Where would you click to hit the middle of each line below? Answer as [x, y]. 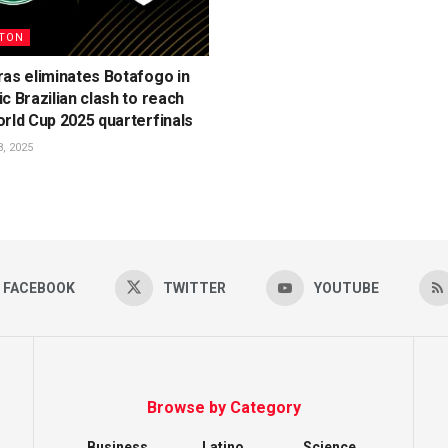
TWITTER [194, 287]
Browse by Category [223, 407]
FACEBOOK [38, 287]
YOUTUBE [346, 287]
